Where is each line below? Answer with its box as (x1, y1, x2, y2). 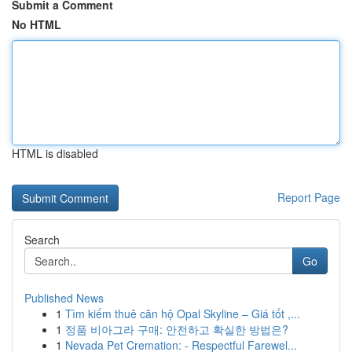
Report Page (277, 189, 340, 205)
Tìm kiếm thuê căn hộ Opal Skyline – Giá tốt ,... (65, 306, 300, 321)
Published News (24, 290, 104, 306)
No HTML (12, 16, 61, 32)
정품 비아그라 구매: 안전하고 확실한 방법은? (65, 321, 288, 337)
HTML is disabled (12, 145, 98, 161)
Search (24, 232, 60, 247)
